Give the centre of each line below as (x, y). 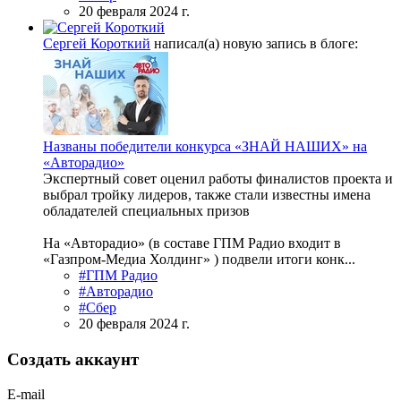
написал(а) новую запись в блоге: (254, 44)
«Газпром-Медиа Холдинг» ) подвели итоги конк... (199, 260)
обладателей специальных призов (146, 211)
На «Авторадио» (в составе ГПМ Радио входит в (192, 243)
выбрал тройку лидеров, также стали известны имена (207, 195)
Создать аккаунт (73, 360)
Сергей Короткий (97, 44)
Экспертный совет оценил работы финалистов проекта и (218, 179)
